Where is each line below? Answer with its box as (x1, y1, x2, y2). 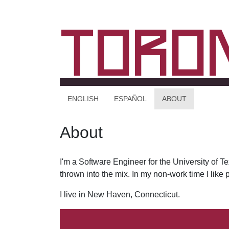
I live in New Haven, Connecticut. (60, 190, 180, 199)
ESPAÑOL (114, 95, 147, 103)
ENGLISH (67, 95, 99, 103)
